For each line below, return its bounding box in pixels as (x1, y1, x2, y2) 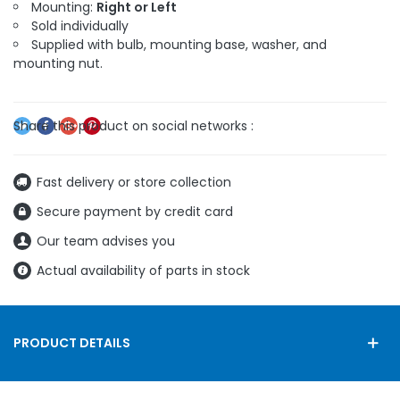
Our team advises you (37, 231, 175, 250)
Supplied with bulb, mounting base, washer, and (31, 35, 327, 54)
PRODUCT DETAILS (13, 333, 130, 352)
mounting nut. (13, 54, 103, 72)
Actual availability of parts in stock (37, 261, 250, 279)
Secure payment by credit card (37, 202, 233, 221)
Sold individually (31, 16, 129, 35)
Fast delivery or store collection (37, 172, 231, 191)
